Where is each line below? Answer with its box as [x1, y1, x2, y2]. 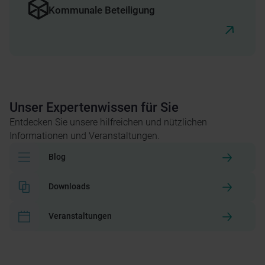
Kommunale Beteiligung [48, 4, 155, 16]
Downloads [49, 182, 90, 192]
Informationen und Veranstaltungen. [9, 130, 160, 141]
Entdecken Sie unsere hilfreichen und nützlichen [9, 116, 207, 128]
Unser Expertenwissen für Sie [9, 99, 179, 115]
